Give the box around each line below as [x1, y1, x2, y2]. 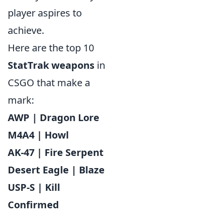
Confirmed [8, 198, 59, 211]
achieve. [8, 24, 44, 37]
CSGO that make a [8, 76, 90, 89]
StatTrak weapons [8, 59, 94, 72]
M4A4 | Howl [8, 128, 69, 141]
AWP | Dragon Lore [8, 111, 99, 124]
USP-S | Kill [8, 181, 60, 194]
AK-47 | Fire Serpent [8, 146, 104, 159]
